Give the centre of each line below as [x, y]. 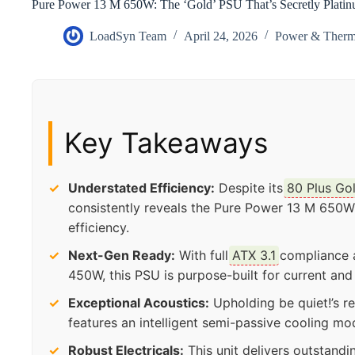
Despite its [251, 187]
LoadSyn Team [128, 36]
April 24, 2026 [221, 36]
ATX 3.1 [254, 255]
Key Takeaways [166, 143]
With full [204, 255]
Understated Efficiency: [141, 187]
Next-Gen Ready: [122, 255]
